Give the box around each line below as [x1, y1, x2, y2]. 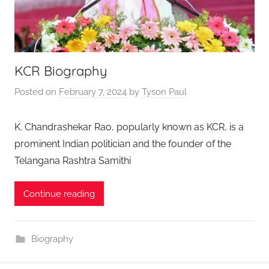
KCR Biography [14, 62, 107, 79]
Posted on [14, 86, 59, 98]
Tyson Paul [142, 86, 187, 98]
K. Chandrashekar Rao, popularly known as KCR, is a [14, 121, 244, 133]
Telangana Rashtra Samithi [14, 155, 131, 167]
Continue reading [23, 188, 95, 199]
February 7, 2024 [59, 86, 127, 98]
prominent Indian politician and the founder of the [14, 138, 231, 150]
